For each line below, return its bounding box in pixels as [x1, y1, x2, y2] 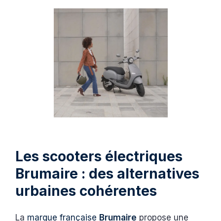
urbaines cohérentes [15, 182, 157, 199]
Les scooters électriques [15, 147, 183, 165]
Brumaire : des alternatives [15, 165, 200, 182]
